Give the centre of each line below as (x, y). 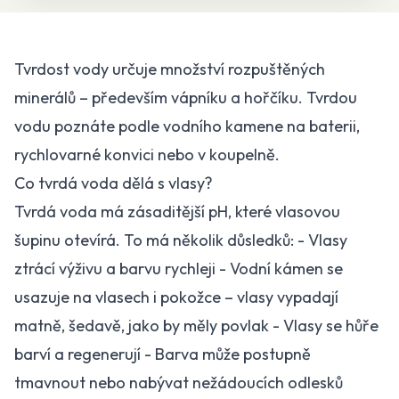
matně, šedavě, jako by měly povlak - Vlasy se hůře (196, 326)
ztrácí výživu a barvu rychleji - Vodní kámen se (179, 269)
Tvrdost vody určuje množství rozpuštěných (170, 69)
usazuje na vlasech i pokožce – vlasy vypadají (176, 297)
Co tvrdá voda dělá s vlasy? (114, 183)
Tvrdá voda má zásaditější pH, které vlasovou (177, 212)
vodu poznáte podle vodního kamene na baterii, (187, 126)
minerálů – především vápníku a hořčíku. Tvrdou (186, 98)
